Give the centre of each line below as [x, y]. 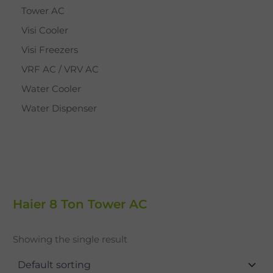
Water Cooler [51, 89]
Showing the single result [70, 240]
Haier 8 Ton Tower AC [80, 204]
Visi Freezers [50, 50]
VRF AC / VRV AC [60, 70]
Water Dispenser [59, 109]
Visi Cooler [45, 31]
